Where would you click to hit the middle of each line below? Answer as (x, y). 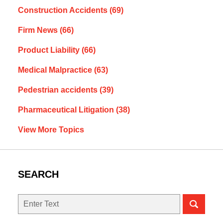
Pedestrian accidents (58, 90)
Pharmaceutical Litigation (67, 110)
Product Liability (50, 50)
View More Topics (51, 130)
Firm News (39, 30)
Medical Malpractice (56, 70)
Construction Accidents (63, 10)
